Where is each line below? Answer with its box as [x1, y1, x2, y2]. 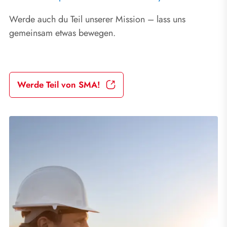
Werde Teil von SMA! [17, 78, 100, 91]
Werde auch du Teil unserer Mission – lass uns [9, 12, 185, 26]
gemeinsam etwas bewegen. [9, 26, 118, 40]
